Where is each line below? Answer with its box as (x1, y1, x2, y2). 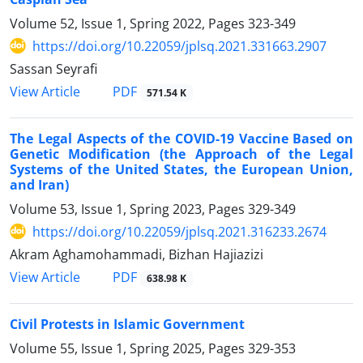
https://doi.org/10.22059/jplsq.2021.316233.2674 (32, 222, 327, 241)
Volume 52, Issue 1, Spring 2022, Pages (10, 14, 248, 32)
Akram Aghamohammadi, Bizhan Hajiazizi (10, 245, 263, 263)
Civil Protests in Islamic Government (10, 315, 245, 333)
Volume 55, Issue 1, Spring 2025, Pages (10, 340, 248, 357)
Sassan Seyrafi (10, 59, 97, 78)
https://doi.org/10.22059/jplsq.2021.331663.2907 (32, 36, 327, 55)
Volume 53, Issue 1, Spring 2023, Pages (10, 199, 248, 218)
